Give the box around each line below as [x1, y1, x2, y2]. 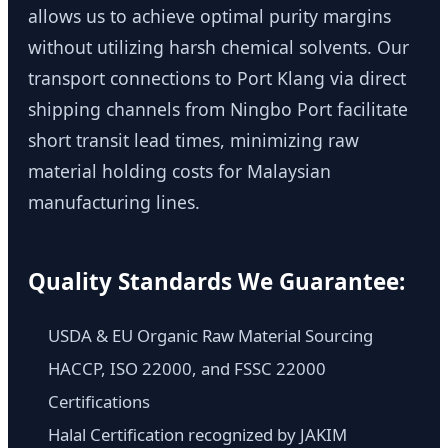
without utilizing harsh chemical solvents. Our [28, 35, 409, 60]
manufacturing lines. [28, 190, 200, 215]
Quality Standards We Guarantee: [28, 266, 405, 298]
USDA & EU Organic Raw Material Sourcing [48, 324, 373, 348]
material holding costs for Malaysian [28, 159, 331, 184]
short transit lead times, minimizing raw [28, 128, 359, 153]
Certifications [48, 390, 150, 414]
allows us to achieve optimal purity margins [28, 4, 391, 29]
